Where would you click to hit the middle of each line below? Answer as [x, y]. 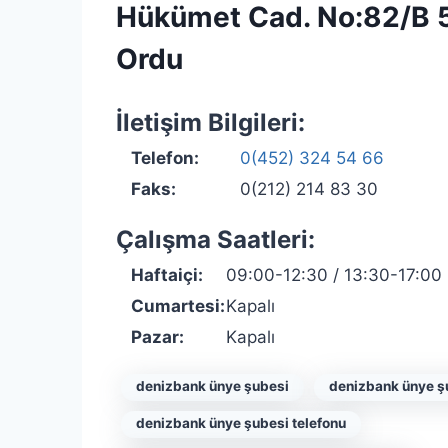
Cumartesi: [178, 306]
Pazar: [157, 337]
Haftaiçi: [167, 275]
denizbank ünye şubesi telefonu [241, 423]
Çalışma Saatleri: [215, 239]
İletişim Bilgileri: [210, 122]
